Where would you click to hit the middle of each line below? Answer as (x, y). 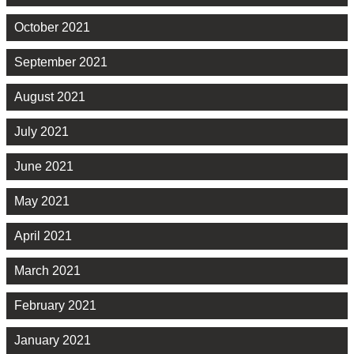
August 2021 (50, 97)
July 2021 (41, 132)
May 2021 (42, 201)
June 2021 (44, 167)
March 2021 (47, 271)
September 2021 (61, 62)
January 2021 (53, 341)
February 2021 (55, 306)
